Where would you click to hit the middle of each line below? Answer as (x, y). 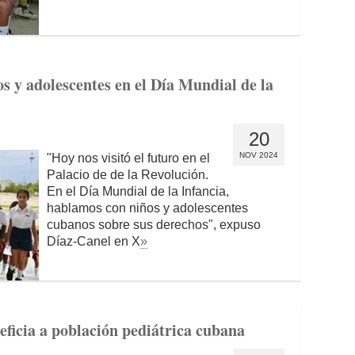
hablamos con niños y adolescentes (147, 208)
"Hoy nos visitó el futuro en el (128, 158)
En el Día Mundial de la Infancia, (138, 191)
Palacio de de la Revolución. (128, 175)
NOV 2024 (259, 155)
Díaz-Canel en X (94, 241)
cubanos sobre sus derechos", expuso (154, 225)
